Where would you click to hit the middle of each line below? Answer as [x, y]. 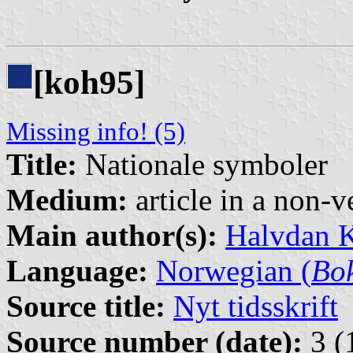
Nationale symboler [203, 164]
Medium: [67, 200]
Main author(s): [112, 235]
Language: [77, 271]
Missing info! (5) [96, 132]
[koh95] [89, 83]
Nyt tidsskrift [256, 306]
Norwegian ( [234, 271]
